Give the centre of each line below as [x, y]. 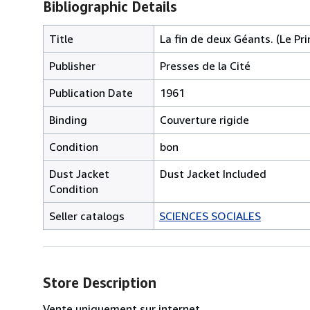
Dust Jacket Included [213, 173]
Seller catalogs [87, 216]
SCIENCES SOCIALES [210, 216]
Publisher [72, 65]
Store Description [100, 282]
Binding [68, 119]
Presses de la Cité [205, 65]
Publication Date [91, 92]
